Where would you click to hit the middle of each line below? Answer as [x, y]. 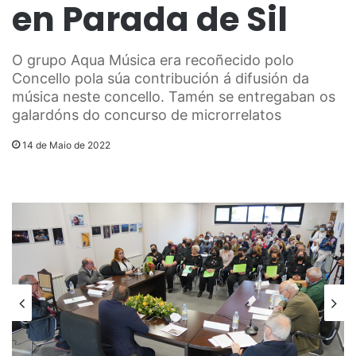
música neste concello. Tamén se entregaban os [174, 97]
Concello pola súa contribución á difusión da [161, 79]
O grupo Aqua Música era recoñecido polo [153, 60]
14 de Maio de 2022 [66, 145]
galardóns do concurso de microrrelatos [147, 115]
